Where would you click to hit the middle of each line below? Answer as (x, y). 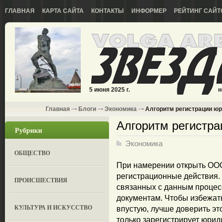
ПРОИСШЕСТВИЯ (41, 180)
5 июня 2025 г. (110, 90)
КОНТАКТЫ (108, 11)
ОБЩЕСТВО (32, 153)
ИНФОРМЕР (149, 11)
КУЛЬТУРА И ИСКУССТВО (54, 207)
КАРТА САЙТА (63, 11)
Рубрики (28, 130)
